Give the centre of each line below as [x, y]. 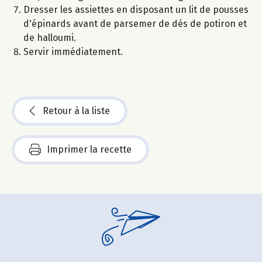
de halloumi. [50, 38]
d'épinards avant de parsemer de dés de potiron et [135, 24]
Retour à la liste [76, 111]
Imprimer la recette [89, 150]
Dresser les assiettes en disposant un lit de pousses [136, 10]
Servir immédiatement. [73, 52]
